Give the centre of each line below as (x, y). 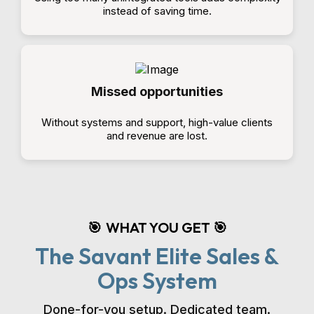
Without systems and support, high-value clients (157, 122)
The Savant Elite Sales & (157, 256)
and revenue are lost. (157, 136)
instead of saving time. (157, 11)
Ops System (157, 280)
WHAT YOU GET (159, 227)
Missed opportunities (157, 91)
